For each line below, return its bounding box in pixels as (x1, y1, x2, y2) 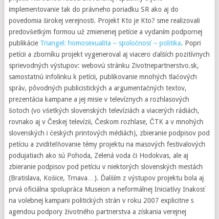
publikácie (8, 39, 40, 47)
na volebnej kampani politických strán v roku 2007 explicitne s (8, 197, 194, 204)
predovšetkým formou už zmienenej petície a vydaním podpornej (8, 28, 202, 36)
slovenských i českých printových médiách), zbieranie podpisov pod (8, 129, 210, 137)
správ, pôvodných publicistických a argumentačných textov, (8, 84, 187, 92)
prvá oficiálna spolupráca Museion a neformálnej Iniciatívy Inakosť (8, 185, 205, 193)
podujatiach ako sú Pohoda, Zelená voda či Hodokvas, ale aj (8, 152, 188, 159)
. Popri (180, 39, 201, 47)
